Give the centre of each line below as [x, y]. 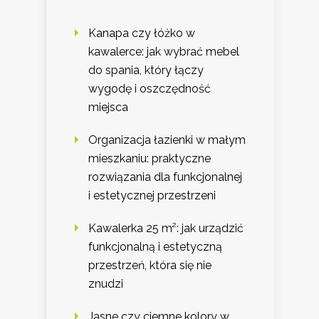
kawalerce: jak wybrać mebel [164, 52]
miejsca [108, 108]
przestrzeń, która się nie [150, 266]
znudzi [106, 284]
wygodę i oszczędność [150, 89]
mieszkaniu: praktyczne [150, 159]
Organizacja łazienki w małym [167, 140]
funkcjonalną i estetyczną [155, 247]
